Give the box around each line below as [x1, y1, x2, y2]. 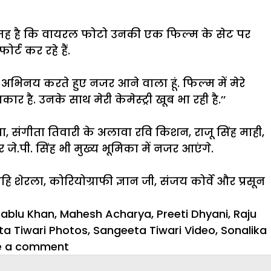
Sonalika [221, 223, 267, 238]
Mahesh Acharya [60, 206, 151, 221]
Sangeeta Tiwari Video [93, 223, 215, 238]
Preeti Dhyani [157, 206, 228, 221]
